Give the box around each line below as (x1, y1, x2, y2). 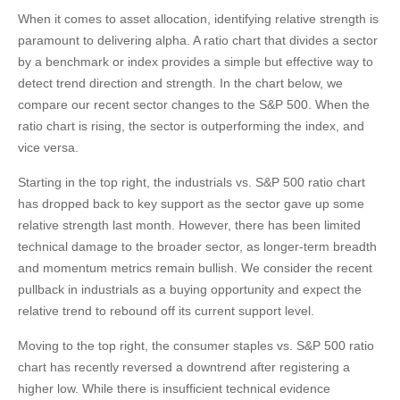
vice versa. (18, 139, 79, 154)
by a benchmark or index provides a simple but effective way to (18, 54, 373, 69)
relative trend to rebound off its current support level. (18, 303, 314, 318)
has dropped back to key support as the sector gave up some (18, 196, 364, 211)
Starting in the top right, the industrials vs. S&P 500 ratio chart (18, 174, 365, 189)
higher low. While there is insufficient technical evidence (18, 380, 330, 396)
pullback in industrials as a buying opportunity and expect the (18, 281, 362, 296)
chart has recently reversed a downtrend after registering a (18, 359, 350, 374)
